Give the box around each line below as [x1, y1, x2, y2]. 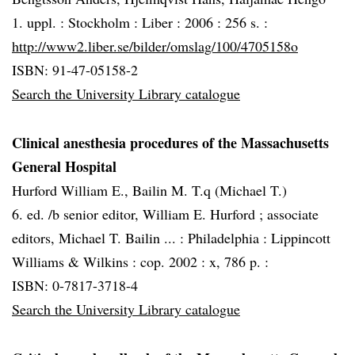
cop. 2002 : [140, 252, 209, 271]
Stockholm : [68, 13, 142, 32]
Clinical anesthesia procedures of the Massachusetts [12, 132, 329, 153]
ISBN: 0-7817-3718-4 [12, 276, 138, 295]
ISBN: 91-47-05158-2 [12, 60, 138, 79]
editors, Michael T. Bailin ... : [12, 228, 188, 247]
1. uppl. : [12, 13, 68, 32]
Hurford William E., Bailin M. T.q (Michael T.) [12, 181, 287, 200]
